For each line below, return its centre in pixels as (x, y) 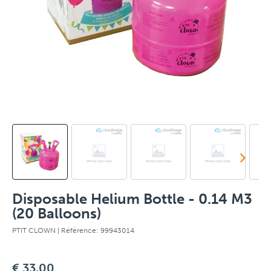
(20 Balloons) (57, 213)
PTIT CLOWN (35, 230)
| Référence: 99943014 (96, 230)
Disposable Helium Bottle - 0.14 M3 (132, 199)
